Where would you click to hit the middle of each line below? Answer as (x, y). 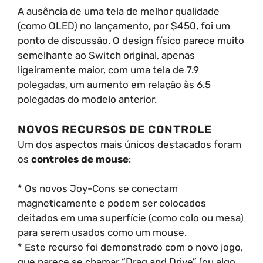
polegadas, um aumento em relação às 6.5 (114, 85)
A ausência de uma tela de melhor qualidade (119, 11)
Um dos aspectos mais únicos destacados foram (129, 144)
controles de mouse (80, 159)
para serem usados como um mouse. (102, 232)
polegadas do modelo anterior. (87, 99)
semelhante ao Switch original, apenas (106, 55)
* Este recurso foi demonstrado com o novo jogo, (130, 247)
